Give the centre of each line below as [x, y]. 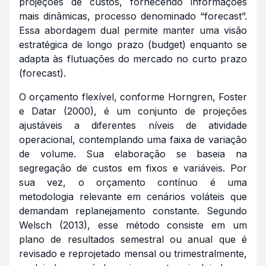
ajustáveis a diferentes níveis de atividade [133, 125]
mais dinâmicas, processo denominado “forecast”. [133, 16]
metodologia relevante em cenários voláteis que [133, 197]
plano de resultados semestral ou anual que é [133, 239]
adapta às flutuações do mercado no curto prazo [133, 59]
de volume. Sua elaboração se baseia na [133, 154]
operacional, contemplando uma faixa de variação [133, 140]
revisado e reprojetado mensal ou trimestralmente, [133, 254]
